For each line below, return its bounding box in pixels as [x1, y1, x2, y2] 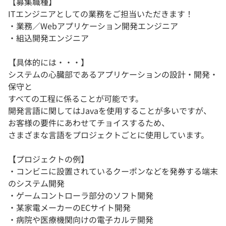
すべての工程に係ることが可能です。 [8, 92, 143, 104]
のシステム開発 [8, 177, 65, 189]
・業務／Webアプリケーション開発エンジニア [8, 19, 178, 32]
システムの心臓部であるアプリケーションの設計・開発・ [8, 68, 218, 80]
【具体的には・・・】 [8, 55, 89, 68]
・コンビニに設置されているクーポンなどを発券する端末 [8, 164, 218, 177]
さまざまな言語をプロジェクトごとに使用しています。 [8, 128, 209, 141]
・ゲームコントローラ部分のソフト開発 [8, 189, 153, 201]
